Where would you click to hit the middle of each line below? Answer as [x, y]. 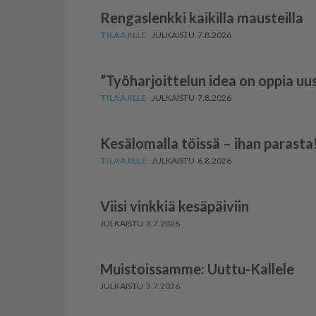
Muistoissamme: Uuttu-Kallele [197, 269]
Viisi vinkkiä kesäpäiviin [175, 206]
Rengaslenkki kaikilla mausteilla [202, 18]
